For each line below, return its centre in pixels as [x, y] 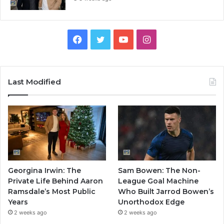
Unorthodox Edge [151, 202]
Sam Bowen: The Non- [159, 170]
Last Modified [34, 81]
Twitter [119, 38]
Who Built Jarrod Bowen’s [166, 191]
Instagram [171, 38]
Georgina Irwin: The [44, 170]
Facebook [102, 38]
